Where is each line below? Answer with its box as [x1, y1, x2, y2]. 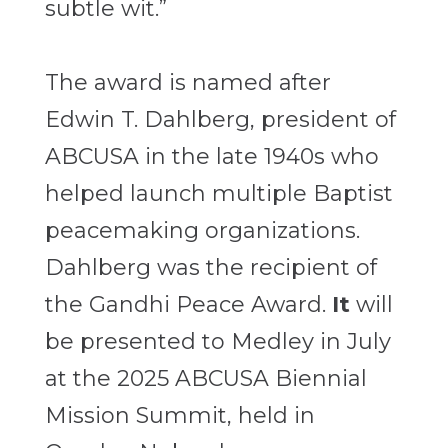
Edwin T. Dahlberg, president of [44, 106, 396, 134]
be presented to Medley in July [44, 328, 391, 356]
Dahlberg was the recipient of [44, 254, 377, 282]
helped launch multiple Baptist [44, 180, 393, 208]
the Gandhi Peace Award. [44, 291, 332, 319]
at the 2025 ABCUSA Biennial [44, 365, 367, 393]
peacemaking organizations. [44, 217, 360, 245]
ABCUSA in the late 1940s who [44, 143, 379, 171]
